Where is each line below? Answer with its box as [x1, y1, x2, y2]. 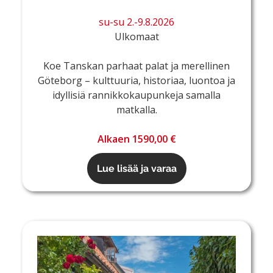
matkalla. [116, 103, 157, 117]
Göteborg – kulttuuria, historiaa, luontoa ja [38, 74, 235, 88]
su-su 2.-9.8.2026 [99, 15, 174, 29]
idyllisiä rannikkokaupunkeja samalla [52, 88, 221, 102]
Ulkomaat [114, 30, 159, 44]
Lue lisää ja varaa [96, 163, 177, 175]
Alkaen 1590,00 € [97, 132, 176, 146]
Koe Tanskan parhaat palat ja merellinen [43, 59, 230, 73]
